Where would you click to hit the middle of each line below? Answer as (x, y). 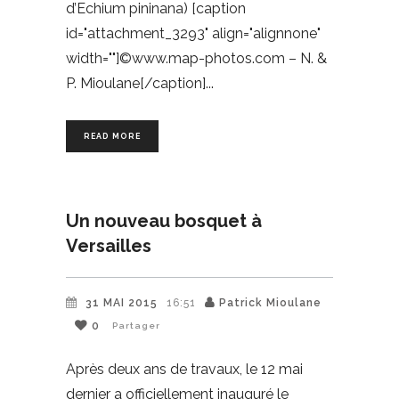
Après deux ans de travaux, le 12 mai (184, 370)
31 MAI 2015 (122, 302)
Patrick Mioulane (270, 302)
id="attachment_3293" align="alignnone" (193, 33)
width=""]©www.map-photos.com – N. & (196, 58)
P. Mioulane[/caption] (136, 83)
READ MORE (112, 136)
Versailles (109, 245)
